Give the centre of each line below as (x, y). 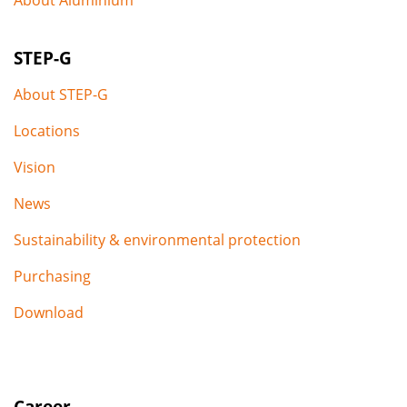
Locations (47, 130)
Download (49, 312)
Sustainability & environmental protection (157, 239)
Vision (35, 167)
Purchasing (52, 276)
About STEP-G (61, 94)
